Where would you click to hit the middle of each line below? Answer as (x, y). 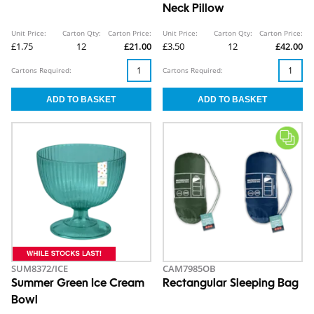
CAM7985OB (189, 269)
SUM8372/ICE (40, 269)
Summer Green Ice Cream (78, 284)
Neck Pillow (193, 9)
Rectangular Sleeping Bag (231, 284)
